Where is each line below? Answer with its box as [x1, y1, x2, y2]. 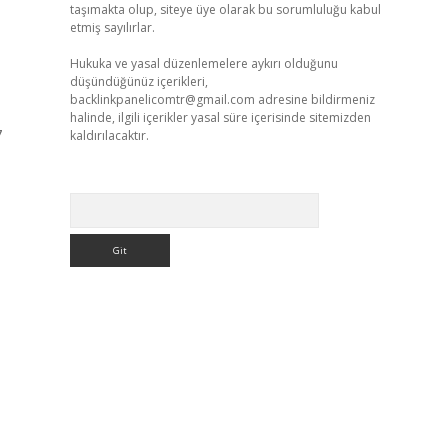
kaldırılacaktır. [69, 127, 149, 144]
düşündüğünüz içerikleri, [69, 73, 208, 90]
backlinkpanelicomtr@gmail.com [69, 91, 255, 108]
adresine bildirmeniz [254, 91, 375, 108]
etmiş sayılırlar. [69, 19, 155, 36]
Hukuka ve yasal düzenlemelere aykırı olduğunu [69, 55, 338, 72]
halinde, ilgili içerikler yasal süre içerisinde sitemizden [69, 109, 371, 126]
